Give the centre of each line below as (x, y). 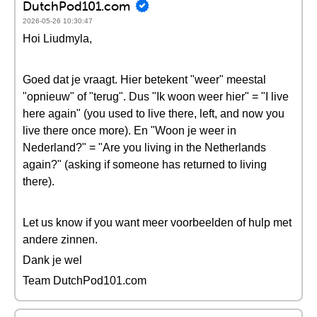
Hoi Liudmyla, (57, 39)
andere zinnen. (60, 240)
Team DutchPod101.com (85, 281)
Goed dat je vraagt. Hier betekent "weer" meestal (144, 80)
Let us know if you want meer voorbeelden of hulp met (157, 223)
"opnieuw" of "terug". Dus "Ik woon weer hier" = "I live (156, 97)
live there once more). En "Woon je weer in (129, 131)
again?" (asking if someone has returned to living (145, 165)
